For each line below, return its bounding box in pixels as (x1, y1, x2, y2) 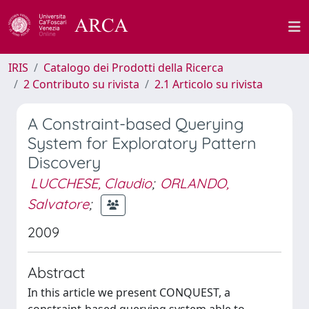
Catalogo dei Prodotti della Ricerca (43, 60, 223, 75)
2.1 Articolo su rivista (154, 77, 263, 92)
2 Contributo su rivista (23, 77, 139, 92)
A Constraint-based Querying (28, 114, 244, 134)
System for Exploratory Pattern (28, 133, 257, 153)
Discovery (28, 152, 101, 172)
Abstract (28, 263, 85, 281)
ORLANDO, (160, 175, 229, 192)
